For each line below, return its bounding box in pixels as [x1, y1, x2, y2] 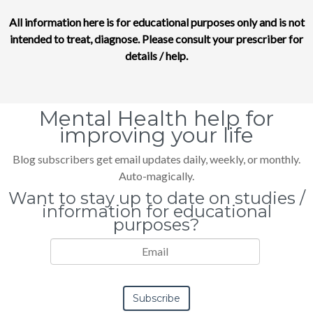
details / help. [125, 48, 188, 62]
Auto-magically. [119, 168, 194, 182]
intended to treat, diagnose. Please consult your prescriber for [10, 31, 303, 45]
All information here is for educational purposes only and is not [8, 15, 305, 29]
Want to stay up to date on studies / [8, 187, 305, 208]
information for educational [41, 201, 272, 221]
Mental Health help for [39, 105, 274, 131]
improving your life [59, 122, 254, 148]
